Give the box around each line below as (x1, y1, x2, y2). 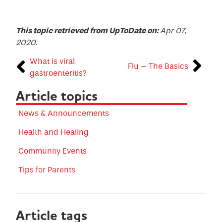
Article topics (16, 87, 98, 106)
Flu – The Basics (127, 61, 188, 71)
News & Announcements (18, 109, 110, 118)
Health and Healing (18, 127, 89, 137)
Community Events (18, 146, 87, 156)
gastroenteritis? (30, 68, 87, 78)
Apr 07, (160, 25, 187, 35)
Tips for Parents (18, 165, 76, 175)
